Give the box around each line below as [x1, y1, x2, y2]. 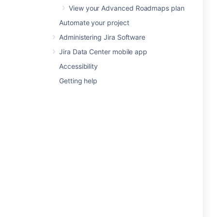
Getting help [59, 77, 98, 85]
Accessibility [59, 62, 98, 70]
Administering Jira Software [59, 33, 146, 41]
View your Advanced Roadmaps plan [69, 4, 185, 12]
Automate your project [59, 18, 129, 27]
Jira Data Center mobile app [59, 47, 148, 56]
